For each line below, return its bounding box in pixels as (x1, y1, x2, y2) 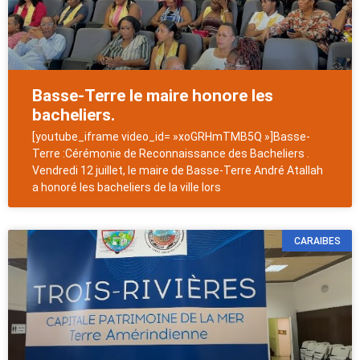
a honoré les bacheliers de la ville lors (32, 181, 221, 194)
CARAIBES (293, 235, 341, 247)
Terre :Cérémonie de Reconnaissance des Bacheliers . (32, 147, 309, 161)
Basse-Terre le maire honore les (32, 86, 273, 106)
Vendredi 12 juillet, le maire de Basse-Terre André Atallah (32, 164, 323, 178)
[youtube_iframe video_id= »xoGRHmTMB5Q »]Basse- (32, 130, 310, 144)
